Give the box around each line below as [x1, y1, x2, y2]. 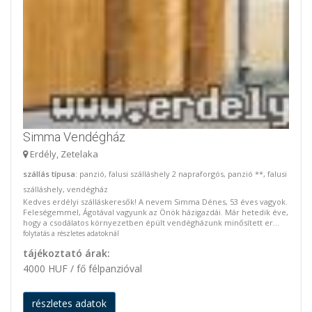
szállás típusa [23, 169, 75, 179]
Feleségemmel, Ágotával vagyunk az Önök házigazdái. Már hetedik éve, [23, 207, 288, 217]
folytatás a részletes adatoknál [23, 228, 119, 238]
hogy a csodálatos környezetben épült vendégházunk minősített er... [23, 217, 279, 228]
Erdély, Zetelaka [28, 148, 98, 160]
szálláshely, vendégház [23, 184, 108, 194]
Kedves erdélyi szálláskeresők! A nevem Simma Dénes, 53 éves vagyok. [23, 196, 288, 207]
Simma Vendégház [23, 130, 125, 144]
